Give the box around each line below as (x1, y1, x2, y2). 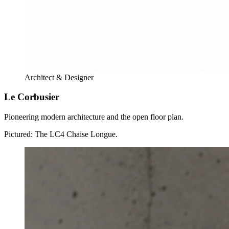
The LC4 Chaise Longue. (35, 130, 118, 139)
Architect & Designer (25, 73, 94, 82)
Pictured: (4, 130, 35, 139)
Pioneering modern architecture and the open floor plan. (4, 112, 184, 121)
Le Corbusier (4, 91, 59, 103)
